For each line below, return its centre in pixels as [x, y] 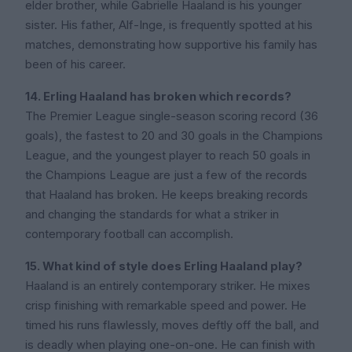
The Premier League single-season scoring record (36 [172, 117]
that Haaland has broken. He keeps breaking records [167, 195]
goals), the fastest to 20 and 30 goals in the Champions [174, 136]
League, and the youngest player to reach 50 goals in [168, 156]
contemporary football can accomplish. [129, 235]
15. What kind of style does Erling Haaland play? [164, 267]
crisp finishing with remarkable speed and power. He [166, 306]
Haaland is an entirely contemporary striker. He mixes [168, 286]
